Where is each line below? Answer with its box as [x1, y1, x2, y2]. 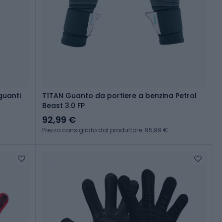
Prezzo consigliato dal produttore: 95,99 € [42, 126, 168, 135]
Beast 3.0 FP [42, 101, 85, 111]
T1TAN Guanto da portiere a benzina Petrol [42, 91, 197, 101]
